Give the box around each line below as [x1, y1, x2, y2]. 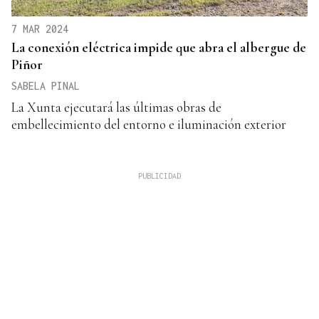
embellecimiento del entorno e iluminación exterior [11, 115, 286, 132]
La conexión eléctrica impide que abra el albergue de [11, 38, 306, 56]
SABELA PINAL [11, 79, 80, 92]
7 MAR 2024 [11, 22, 68, 35]
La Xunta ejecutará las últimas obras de [11, 98, 221, 115]
